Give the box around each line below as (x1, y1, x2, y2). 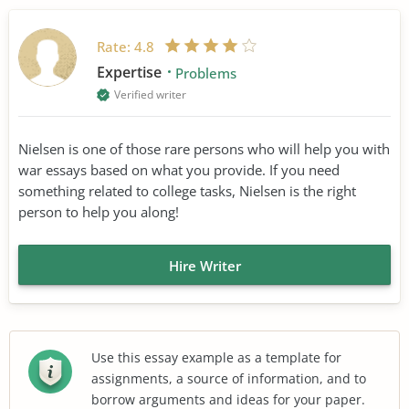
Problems (175, 63, 236, 82)
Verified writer (114, 86, 186, 102)
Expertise (97, 61, 165, 82)
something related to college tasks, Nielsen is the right (18, 181, 356, 200)
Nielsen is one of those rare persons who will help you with (18, 139, 390, 158)
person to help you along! (18, 202, 179, 221)
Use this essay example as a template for (91, 348, 341, 366)
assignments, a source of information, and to (91, 369, 366, 387)
